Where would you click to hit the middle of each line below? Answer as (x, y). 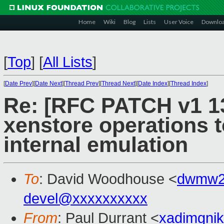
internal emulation (96, 145)
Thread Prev (82, 83)
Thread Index (188, 83)
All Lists (68, 62)
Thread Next (118, 83)
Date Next (48, 83)
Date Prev (18, 83)
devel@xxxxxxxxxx (85, 199)
